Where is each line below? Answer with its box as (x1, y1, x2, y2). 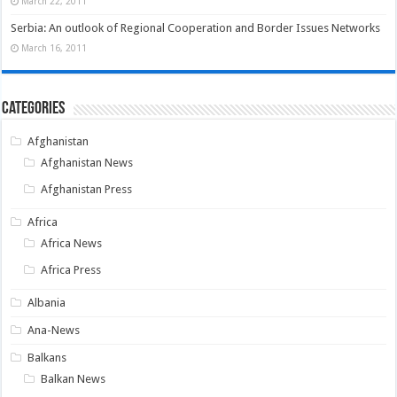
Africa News (41, 237, 103, 251)
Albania (27, 296, 66, 310)
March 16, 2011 (21, 43, 88, 54)
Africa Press (41, 263, 102, 277)
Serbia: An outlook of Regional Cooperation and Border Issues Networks (11, 21, 381, 35)
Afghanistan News (41, 156, 134, 170)
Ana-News (27, 323, 81, 338)
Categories (2, 100, 66, 119)
